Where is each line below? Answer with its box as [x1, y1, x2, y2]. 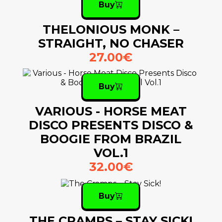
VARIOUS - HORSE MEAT [35, 104, 187, 119]
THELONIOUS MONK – [42, 22, 179, 37]
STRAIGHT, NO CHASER [38, 36, 184, 51]
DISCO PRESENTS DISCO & [28, 118, 193, 133]
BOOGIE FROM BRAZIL [40, 132, 182, 147]
